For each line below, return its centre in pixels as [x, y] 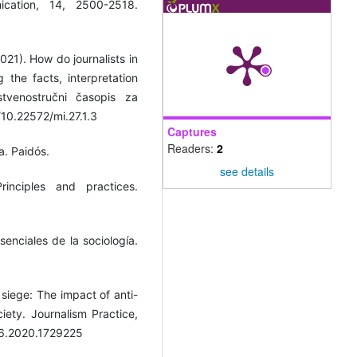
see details [247, 172]
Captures [192, 132]
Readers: [192, 149]
